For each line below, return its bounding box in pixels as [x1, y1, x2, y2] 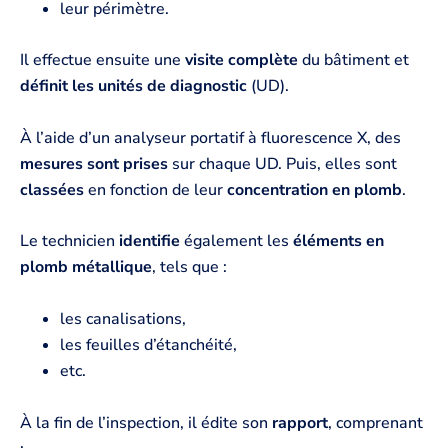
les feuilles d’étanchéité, [60, 333, 237, 356]
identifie [119, 230, 180, 253]
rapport [272, 411, 328, 434]
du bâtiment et [298, 49, 409, 72]
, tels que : [152, 256, 227, 279]
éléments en [293, 230, 384, 253]
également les [180, 230, 293, 253]
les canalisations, [60, 307, 186, 330]
